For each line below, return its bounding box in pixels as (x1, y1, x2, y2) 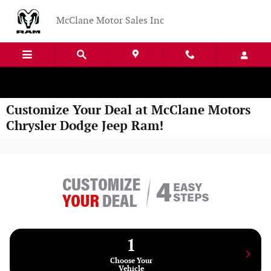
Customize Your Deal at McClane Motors (6, 103, 250, 118)
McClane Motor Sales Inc (56, 15, 164, 27)
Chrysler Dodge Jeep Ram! (6, 119, 163, 134)
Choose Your (110, 256, 153, 266)
